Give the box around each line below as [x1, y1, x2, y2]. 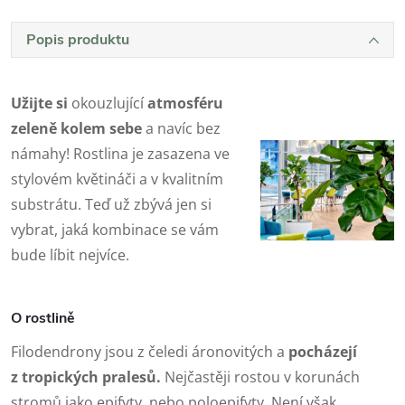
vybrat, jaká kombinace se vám [11, 219, 219, 240]
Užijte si [11, 92, 71, 113]
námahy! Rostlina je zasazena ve [11, 143, 230, 164]
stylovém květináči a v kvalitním [11, 168, 223, 189]
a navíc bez [146, 118, 221, 138]
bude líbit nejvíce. [11, 244, 129, 265]
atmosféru [147, 92, 223, 113]
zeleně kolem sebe [11, 118, 146, 138]
